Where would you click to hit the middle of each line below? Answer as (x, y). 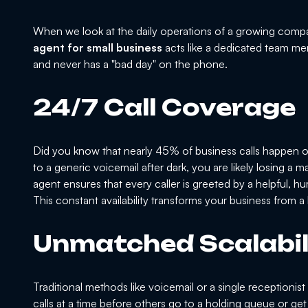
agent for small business (98, 48)
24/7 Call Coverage (164, 108)
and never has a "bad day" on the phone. (130, 64)
